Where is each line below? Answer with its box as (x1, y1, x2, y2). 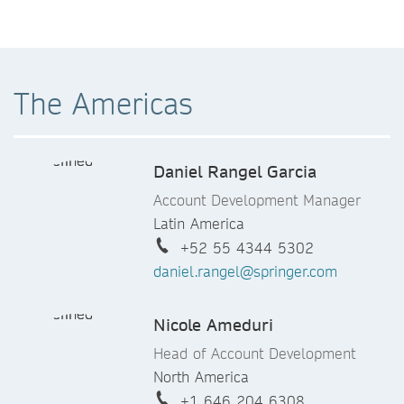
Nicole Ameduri (153, 315, 273, 335)
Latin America (153, 214, 244, 233)
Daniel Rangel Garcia (153, 161, 317, 182)
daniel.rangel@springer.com (153, 262, 337, 280)
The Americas (14, 85, 193, 122)
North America (153, 367, 249, 386)
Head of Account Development (153, 344, 355, 363)
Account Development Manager (153, 190, 361, 209)
